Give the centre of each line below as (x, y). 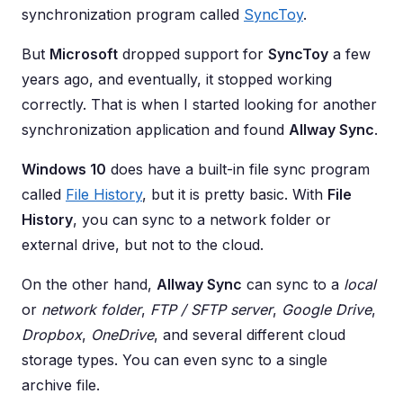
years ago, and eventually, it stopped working (177, 80)
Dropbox (52, 335)
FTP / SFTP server (211, 310)
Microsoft (84, 54)
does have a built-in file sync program (238, 170)
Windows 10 (64, 170)
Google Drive (327, 310)
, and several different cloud (250, 335)
